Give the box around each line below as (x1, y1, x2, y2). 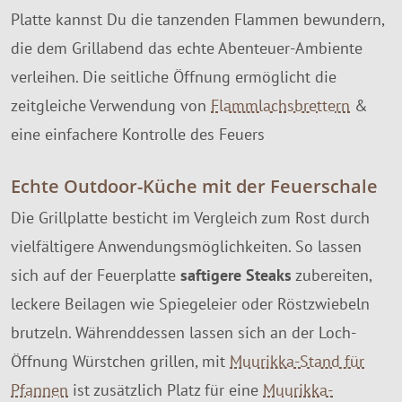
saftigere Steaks (180, 265, 292, 285)
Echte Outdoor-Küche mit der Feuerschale (11, 173, 378, 198)
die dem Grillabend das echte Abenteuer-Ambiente (11, 37, 363, 58)
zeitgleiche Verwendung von (11, 94, 211, 116)
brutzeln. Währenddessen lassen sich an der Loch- (11, 322, 356, 343)
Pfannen (11, 380, 68, 400)
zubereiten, (292, 265, 371, 285)
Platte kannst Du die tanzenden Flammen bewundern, (11, 8, 384, 30)
